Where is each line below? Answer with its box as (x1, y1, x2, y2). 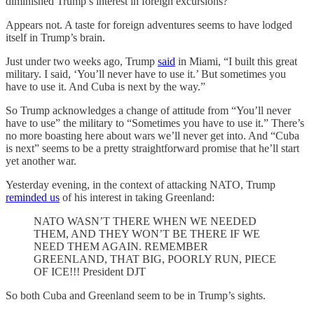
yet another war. (6, 155, 76, 168)
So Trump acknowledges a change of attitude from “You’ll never (6, 104, 291, 117)
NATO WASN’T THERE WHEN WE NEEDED (34, 215, 257, 228)
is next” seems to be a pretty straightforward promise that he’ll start (6, 142, 299, 155)
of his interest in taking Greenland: (60, 191, 214, 204)
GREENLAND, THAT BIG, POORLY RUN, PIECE (34, 253, 276, 266)
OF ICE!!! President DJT (34, 266, 146, 278)
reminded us (6, 191, 60, 204)
